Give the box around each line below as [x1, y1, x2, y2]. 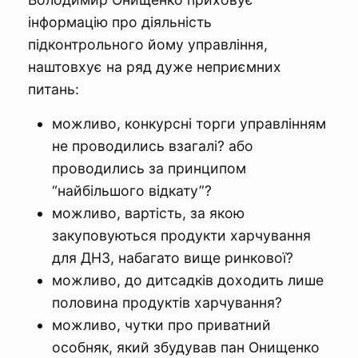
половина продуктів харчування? [52, 293, 282, 311]
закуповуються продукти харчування [52, 226, 311, 244]
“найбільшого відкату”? [52, 181, 212, 199]
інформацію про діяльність [28, 13, 212, 30]
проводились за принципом [52, 159, 246, 177]
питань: [28, 80, 79, 97]
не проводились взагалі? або [52, 137, 253, 154]
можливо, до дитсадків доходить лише [52, 271, 324, 288]
